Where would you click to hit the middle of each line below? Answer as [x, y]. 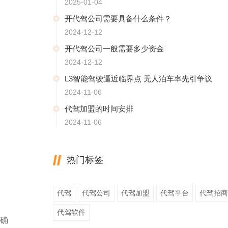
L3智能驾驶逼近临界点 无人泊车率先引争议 [138, 79]
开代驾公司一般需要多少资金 [114, 49]
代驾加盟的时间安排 [99, 109]
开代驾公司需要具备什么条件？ [118, 19]
